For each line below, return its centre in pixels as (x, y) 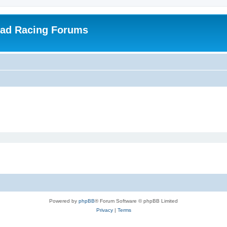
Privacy (104, 210)
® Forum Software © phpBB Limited (136, 201)
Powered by (64, 201)
